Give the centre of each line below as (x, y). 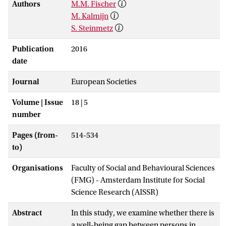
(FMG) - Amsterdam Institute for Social (138, 180)
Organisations (38, 168)
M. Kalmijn (90, 16)
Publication (33, 49)
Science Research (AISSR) (115, 192)
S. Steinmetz (92, 28)
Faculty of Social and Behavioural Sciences (143, 168)
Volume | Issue (38, 102)
